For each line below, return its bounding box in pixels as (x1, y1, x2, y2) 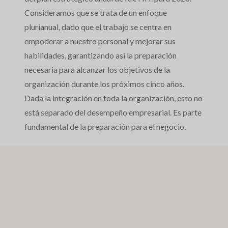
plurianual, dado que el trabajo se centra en (24, 22, 172, 32)
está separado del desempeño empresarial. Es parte (24, 107, 202, 118)
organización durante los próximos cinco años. (24, 79, 184, 89)
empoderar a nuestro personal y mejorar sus (24, 36, 176, 46)
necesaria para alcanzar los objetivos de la (24, 65, 170, 75)
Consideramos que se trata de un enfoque (24, 8, 167, 18)
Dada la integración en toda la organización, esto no (24, 93, 203, 103)
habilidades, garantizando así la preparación (24, 50, 177, 61)
